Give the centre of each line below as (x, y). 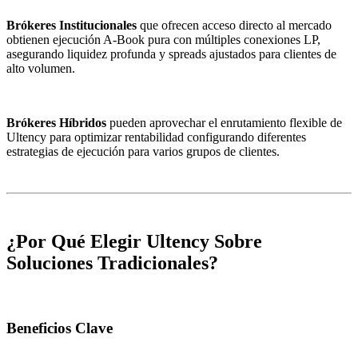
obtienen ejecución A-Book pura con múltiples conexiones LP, (163, 40)
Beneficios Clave (60, 328)
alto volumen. (41, 69)
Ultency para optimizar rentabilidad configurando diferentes (156, 137)
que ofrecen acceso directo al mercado (234, 26)
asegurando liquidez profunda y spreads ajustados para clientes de (171, 54)
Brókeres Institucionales (72, 26)
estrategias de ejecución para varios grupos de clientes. (143, 152)
